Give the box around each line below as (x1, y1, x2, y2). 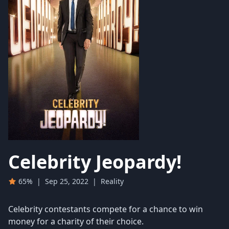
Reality (101, 176, 124, 186)
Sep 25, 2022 (45, 176, 88, 186)
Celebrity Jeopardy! (8, 149, 181, 174)
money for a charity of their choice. (8, 216, 144, 227)
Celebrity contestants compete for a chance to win (8, 203, 203, 215)
